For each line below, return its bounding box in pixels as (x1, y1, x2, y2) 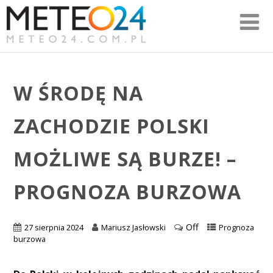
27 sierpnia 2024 (24, 222, 83, 233)
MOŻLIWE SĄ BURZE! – (13, 145, 236, 172)
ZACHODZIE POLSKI (13, 112, 210, 139)
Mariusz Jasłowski (101, 222, 166, 233)
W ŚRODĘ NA (13, 79, 143, 106)
